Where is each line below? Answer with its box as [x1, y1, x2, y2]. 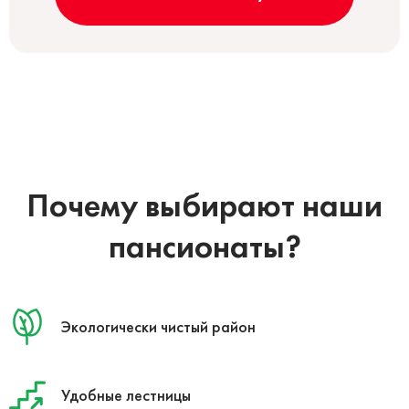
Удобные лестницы [61, 383, 191, 405]
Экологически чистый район [61, 315, 256, 337]
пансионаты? [108, 225, 301, 267]
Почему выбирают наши [26, 184, 383, 226]
